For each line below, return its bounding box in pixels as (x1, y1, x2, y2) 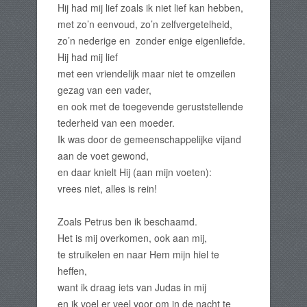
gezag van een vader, (58, 83, 151, 97)
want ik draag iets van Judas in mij (58, 280, 206, 295)
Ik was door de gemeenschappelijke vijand (58, 132, 241, 147)
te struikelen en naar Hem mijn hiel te (58, 247, 219, 262)
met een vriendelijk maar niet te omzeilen (58, 66, 236, 81)
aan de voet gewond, (58, 149, 149, 163)
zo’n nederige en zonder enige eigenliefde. (58, 34, 245, 48)
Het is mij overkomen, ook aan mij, (58, 231, 207, 245)
